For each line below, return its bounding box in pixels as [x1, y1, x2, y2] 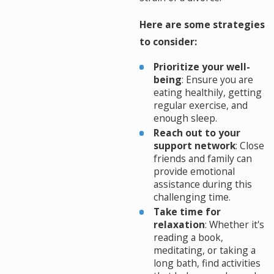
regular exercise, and [154, 98, 248, 112]
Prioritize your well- [154, 59, 251, 73]
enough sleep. [154, 111, 218, 125]
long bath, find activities [154, 256, 261, 270]
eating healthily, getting [154, 85, 262, 99]
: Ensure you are [182, 72, 254, 86]
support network [154, 138, 236, 152]
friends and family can [154, 151, 253, 165]
